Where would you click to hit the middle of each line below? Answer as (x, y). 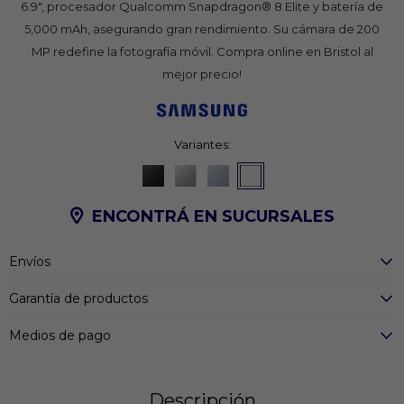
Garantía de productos (78, 299)
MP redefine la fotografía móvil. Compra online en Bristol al (202, 51)
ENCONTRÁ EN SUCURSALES (213, 217)
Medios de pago (60, 336)
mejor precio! (202, 73)
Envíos (30, 262)
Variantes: (202, 145)
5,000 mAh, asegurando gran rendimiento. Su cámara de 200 (202, 28)
